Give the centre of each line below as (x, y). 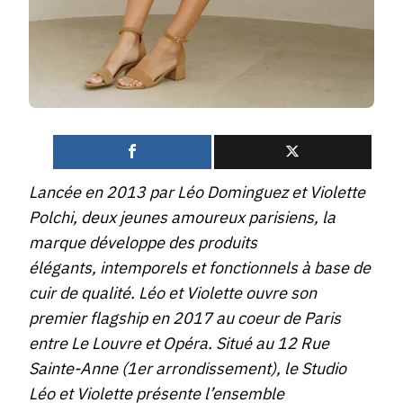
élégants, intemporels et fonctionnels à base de (200, 268)
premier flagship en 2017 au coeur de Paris (185, 318)
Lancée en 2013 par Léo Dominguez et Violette (197, 193)
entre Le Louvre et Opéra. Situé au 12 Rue (179, 344)
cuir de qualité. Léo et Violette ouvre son (173, 293)
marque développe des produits (143, 243)
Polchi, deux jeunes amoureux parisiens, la (182, 218)
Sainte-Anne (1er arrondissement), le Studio (188, 369)
